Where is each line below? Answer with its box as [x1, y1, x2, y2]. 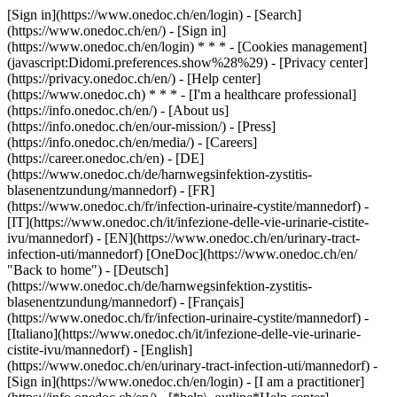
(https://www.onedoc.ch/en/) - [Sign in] [7, 23, 226, 38]
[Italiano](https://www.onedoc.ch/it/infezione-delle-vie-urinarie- [7, 326, 361, 341]
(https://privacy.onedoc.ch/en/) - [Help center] [7, 71, 261, 86]
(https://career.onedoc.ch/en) [7, 151, 167, 166]
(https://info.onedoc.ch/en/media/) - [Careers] [7, 135, 257, 150]
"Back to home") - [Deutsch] [7, 262, 168, 277]
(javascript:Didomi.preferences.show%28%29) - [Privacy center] [7, 55, 368, 70]
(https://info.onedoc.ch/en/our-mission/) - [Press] [7, 119, 276, 134]
